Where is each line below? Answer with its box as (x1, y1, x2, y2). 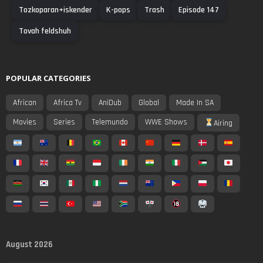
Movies (13, 117, 36, 128)
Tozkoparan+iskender (19, 5, 92, 16)
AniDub (99, 97, 122, 109)
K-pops (106, 5, 130, 16)
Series (53, 117, 75, 128)
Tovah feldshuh (19, 26, 71, 37)
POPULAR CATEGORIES (6, 73, 91, 84)
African (13, 97, 36, 109)
